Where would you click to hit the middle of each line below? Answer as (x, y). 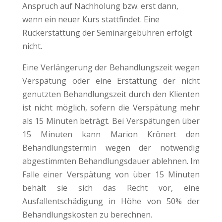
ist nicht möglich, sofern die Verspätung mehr (111, 107)
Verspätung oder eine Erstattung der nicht (111, 81)
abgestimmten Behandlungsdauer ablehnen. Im (111, 161)
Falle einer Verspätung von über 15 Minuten (111, 174)
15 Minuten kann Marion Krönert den (111, 134)
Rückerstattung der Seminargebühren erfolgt (107, 32)
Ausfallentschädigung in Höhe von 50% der (111, 201)
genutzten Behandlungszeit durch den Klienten (111, 94)
